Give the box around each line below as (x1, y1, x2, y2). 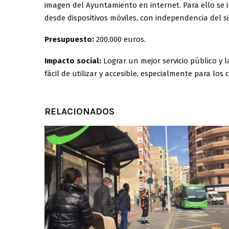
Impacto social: (44, 56, 103, 65)
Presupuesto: (44, 34, 94, 44)
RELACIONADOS (44, 105, 114, 117)
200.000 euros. (94, 34, 146, 44)
